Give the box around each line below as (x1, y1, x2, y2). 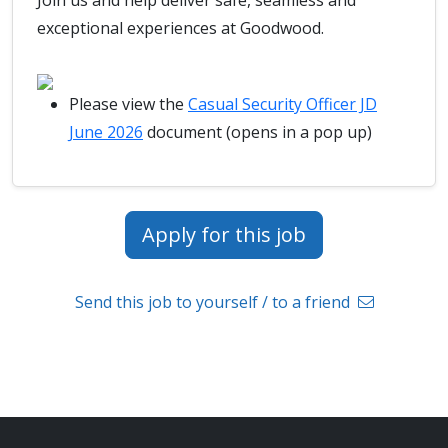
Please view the (69, 93, 188, 115)
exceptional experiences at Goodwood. (37, 17, 324, 39)
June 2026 (69, 121, 143, 143)
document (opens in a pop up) (143, 121, 372, 143)
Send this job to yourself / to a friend (74, 291, 354, 313)
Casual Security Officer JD (188, 93, 377, 115)
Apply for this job (142, 221, 306, 248)
